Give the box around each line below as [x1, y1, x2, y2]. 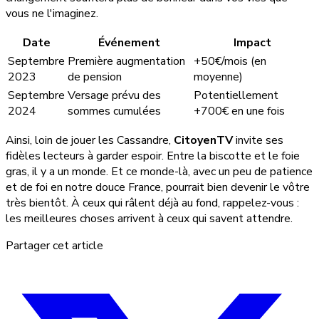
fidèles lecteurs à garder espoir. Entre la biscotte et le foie [6, 148, 300, 164]
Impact [234, 35, 271, 51]
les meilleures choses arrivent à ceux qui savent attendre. [6, 211, 293, 227]
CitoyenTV [174, 132, 233, 149]
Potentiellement [194, 88, 278, 104]
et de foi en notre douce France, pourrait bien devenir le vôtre [6, 179, 310, 196]
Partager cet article [6, 238, 103, 254]
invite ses [233, 132, 283, 149]
